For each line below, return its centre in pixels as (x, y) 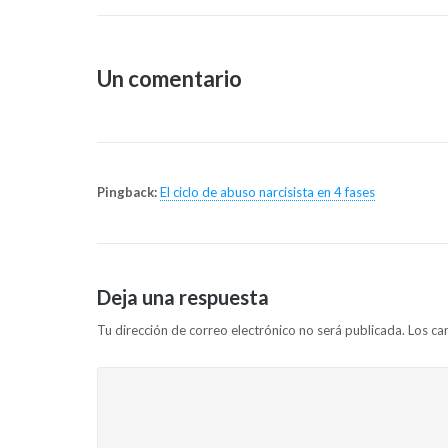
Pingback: (128, 192)
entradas (140, 90)
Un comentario (169, 78)
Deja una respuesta (182, 297)
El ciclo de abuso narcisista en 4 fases (267, 192)
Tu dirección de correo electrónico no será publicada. (250, 330)
